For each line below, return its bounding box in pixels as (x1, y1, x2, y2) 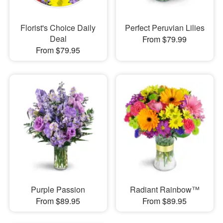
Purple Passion (31, 184, 86, 195)
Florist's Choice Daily (20, 21, 96, 33)
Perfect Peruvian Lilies (124, 21, 205, 33)
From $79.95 (36, 44, 81, 56)
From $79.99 (142, 33, 187, 45)
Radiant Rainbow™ (129, 184, 200, 195)
